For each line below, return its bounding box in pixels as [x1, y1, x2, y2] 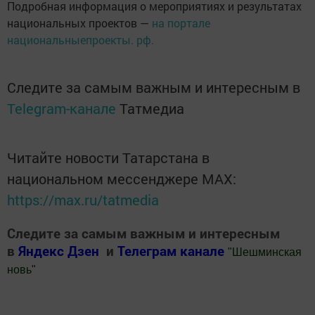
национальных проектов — [7, 15, 152, 31]
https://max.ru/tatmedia [7, 191, 159, 210]
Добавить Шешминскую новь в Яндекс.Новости [7, 290, 261, 305]
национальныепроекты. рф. [7, 32, 154, 48]
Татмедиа [120, 99, 184, 118]
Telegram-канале [7, 99, 116, 118]
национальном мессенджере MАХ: [7, 169, 236, 188]
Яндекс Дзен [18, 242, 99, 260]
